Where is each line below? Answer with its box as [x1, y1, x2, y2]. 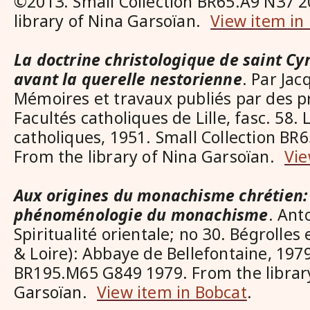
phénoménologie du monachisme [14, 203, 268, 226]
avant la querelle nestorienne [14, 68, 242, 90]
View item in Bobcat [97, 281, 247, 303]
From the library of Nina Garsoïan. [14, 145, 285, 167]
